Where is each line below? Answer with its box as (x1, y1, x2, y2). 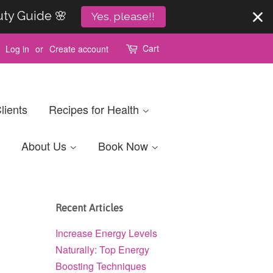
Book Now (98, 138, 151, 154)
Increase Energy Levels (55, 226, 157, 240)
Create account (49, 42, 108, 55)
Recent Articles (55, 202, 123, 213)
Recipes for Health (49, 101, 142, 117)
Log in (5, 42, 29, 55)
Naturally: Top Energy (55, 243, 149, 257)
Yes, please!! (91, 10, 155, 23)
